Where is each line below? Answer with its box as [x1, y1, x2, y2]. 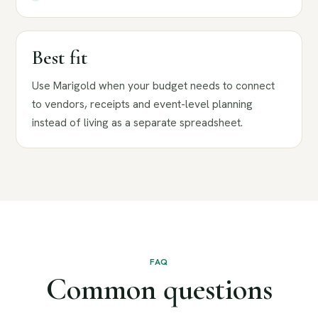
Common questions [45, 271, 273, 307]
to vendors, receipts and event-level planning [32, 97, 253, 111]
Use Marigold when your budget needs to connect [32, 78, 275, 93]
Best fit [32, 45, 87, 70]
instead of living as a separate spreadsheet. [32, 115, 243, 130]
